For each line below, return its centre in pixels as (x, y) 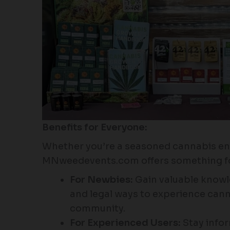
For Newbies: (101, 180)
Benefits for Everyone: (95, 128)
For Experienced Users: (125, 223)
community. (98, 209)
